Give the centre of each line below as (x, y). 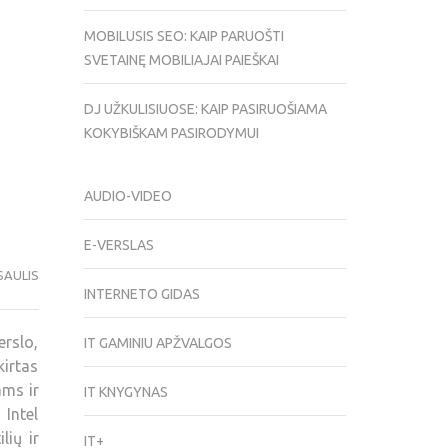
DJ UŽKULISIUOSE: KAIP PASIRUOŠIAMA (205, 109)
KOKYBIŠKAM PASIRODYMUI (171, 133)
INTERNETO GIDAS (141, 294)
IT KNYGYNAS (125, 392)
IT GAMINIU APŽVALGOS (157, 343)
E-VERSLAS (118, 245)
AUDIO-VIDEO (127, 196)
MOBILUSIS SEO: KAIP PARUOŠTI (183, 36)
